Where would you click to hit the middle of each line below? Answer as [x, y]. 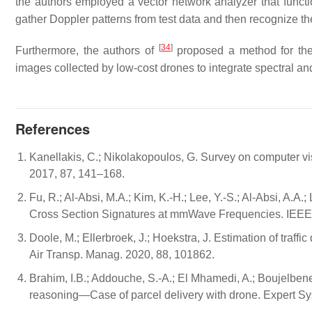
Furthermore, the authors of [87, 50]
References [53, 128]
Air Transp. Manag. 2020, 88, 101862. [122, 254]
